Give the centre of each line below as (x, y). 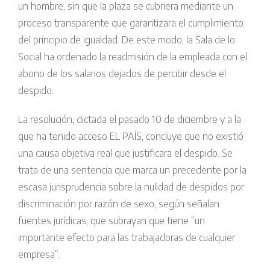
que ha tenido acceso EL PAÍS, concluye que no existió (131, 137)
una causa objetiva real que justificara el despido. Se (125, 153)
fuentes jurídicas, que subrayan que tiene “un (111, 221)
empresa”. (39, 255)
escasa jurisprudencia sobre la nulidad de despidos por (131, 187)
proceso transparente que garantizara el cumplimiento (131, 23)
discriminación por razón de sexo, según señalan (119, 204)
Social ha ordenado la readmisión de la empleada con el (133, 57)
